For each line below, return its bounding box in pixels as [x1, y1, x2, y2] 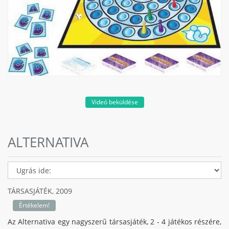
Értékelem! [19, 201, 50, 210]
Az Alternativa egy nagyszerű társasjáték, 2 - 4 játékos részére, [8, 217, 221, 226]
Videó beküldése [91, 98, 138, 106]
